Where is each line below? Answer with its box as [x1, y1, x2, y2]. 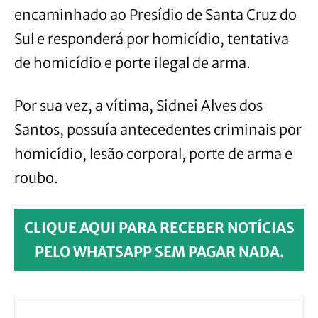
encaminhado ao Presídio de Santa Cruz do [14, 6, 297, 24]
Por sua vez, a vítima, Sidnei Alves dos [14, 97, 263, 115]
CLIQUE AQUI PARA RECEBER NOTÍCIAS [23, 219, 295, 237]
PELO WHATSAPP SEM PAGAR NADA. [34, 243, 284, 261]
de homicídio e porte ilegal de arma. [14, 54, 251, 72]
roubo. [14, 169, 58, 187]
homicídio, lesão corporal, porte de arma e [14, 145, 292, 163]
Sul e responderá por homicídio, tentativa [14, 30, 289, 48]
